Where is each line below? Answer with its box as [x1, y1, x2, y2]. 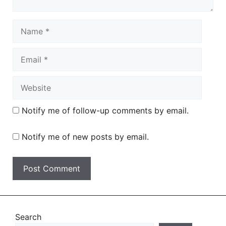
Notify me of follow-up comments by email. [22, 105, 189, 116]
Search [15, 212, 41, 222]
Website [12, 77, 42, 87]
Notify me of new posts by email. [22, 132, 149, 142]
